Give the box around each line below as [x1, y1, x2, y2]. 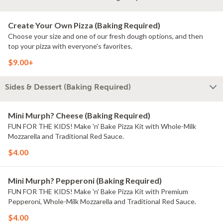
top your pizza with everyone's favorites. [8, 42, 132, 50]
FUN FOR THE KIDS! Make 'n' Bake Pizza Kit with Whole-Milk [8, 122, 196, 130]
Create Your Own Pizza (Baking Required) [8, 20, 160, 30]
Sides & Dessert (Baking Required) [5, 83, 131, 92]
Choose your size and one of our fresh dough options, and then [8, 32, 203, 40]
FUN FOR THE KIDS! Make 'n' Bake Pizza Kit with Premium [8, 187, 188, 196]
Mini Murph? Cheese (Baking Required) [8, 111, 150, 120]
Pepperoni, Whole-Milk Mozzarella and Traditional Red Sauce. [8, 197, 196, 206]
